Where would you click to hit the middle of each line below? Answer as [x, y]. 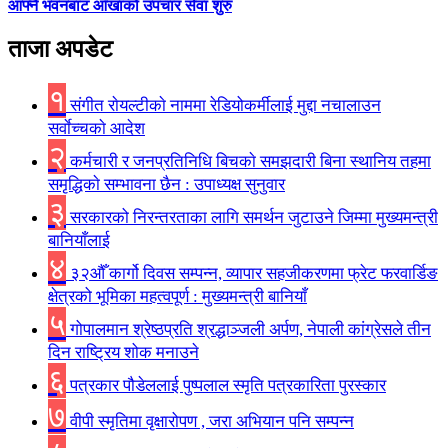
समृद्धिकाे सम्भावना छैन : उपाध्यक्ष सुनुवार [166, 185]
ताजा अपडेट [60, 49]
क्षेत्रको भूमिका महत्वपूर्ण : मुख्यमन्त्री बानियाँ [177, 297]
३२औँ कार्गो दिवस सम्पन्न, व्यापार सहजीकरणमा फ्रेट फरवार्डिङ [252, 274]
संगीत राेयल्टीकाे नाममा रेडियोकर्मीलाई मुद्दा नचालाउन [223, 106]
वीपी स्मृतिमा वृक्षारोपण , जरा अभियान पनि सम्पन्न [210, 422]
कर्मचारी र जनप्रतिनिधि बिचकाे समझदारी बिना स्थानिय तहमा [248, 162]
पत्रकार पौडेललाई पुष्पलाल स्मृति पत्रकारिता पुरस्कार [226, 386]
